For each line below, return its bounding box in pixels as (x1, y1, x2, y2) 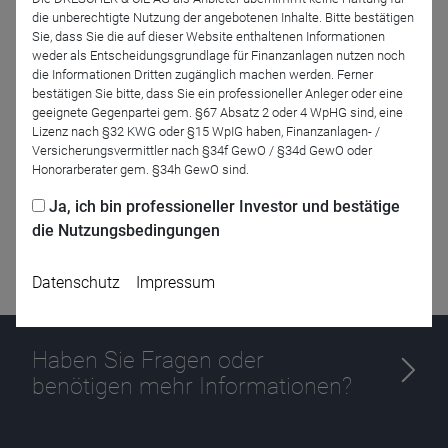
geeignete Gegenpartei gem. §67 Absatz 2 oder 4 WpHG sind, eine (32, 104, 403, 120)
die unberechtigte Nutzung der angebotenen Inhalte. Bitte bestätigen (32, 9, 414, 25)
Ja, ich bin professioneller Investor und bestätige (49, 196, 400, 216)
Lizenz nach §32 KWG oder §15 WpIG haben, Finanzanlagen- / (32, 123, 380, 139)
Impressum (136, 272, 215, 292)
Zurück (45, 38, 98, 58)
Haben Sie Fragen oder (32, 345, 264, 374)
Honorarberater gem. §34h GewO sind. (32, 161, 249, 177)
